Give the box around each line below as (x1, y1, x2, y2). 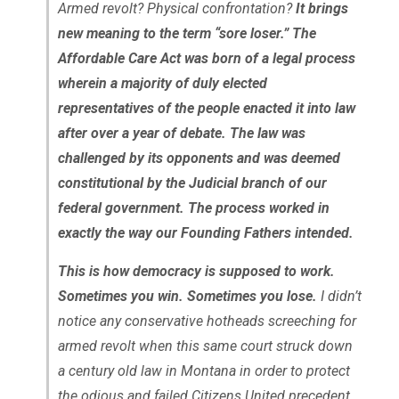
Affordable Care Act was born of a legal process (57, 50, 355, 68)
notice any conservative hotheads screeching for (57, 313, 356, 330)
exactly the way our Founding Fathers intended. (57, 224, 354, 242)
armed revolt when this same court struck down (57, 338, 353, 355)
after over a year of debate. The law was (57, 125, 305, 142)
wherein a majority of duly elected (57, 75, 267, 93)
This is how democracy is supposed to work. (57, 263, 335, 281)
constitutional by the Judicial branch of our (57, 175, 327, 192)
